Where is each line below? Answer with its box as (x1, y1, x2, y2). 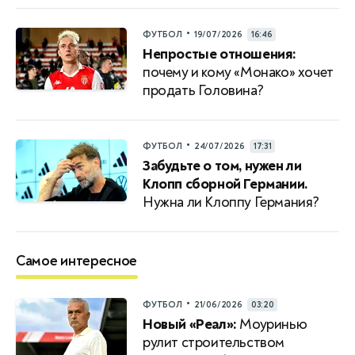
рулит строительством (143, 333, 285, 352)
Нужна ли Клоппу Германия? (143, 193, 320, 212)
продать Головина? (143, 81, 264, 100)
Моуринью (236, 315, 307, 334)
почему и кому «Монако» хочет (143, 63, 334, 82)
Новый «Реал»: (143, 315, 237, 334)
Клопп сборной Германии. (143, 174, 308, 193)
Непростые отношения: (143, 44, 296, 63)
